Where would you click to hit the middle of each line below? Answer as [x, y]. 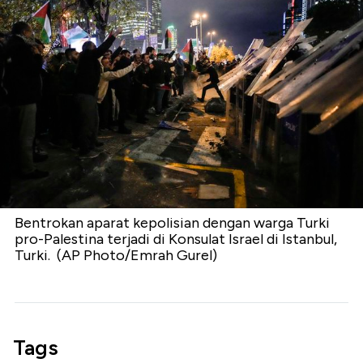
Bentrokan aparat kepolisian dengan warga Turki [172, 222]
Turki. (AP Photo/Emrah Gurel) [116, 255]
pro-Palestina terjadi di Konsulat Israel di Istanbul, [176, 239]
